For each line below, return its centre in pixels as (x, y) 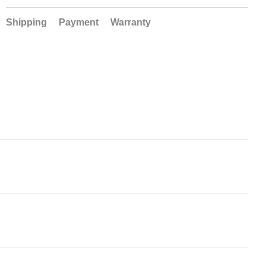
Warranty (131, 22)
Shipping (26, 22)
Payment (79, 22)
